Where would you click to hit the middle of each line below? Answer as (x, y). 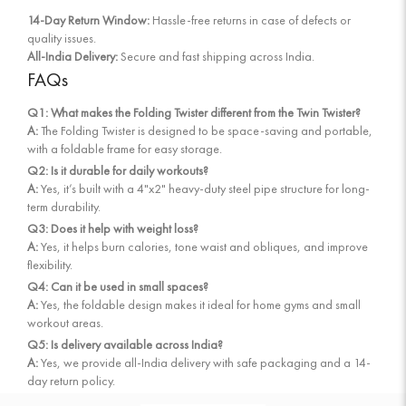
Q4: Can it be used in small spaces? (118, 286)
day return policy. (71, 380)
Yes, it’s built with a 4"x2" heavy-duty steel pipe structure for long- (204, 188)
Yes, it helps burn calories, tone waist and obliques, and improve (203, 246)
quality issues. (62, 38)
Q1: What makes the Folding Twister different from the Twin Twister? (194, 112)
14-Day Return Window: (88, 19)
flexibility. (50, 264)
